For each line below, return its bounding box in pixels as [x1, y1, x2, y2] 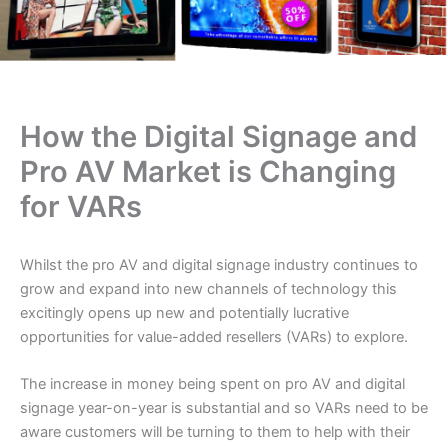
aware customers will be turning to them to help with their [20, 423, 410, 442]
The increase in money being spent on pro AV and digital [20, 375, 405, 394]
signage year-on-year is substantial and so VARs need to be [20, 399, 428, 418]
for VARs [20, 188, 142, 224]
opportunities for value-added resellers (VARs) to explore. [20, 328, 408, 347]
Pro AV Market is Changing [20, 153, 396, 189]
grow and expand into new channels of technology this [20, 280, 397, 299]
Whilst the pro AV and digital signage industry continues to [20, 256, 418, 275]
